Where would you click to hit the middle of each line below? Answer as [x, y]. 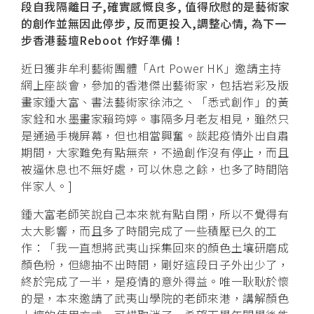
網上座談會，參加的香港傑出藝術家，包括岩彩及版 [155, 84]
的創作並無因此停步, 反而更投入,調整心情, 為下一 [154, 23]
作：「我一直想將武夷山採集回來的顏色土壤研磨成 [155, 247]
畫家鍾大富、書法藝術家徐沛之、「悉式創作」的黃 [155, 101]
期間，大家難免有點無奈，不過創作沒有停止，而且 [155, 152]
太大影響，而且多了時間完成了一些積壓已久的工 [150, 230]
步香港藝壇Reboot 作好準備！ [103, 40]
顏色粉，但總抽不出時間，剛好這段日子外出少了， [155, 264]
